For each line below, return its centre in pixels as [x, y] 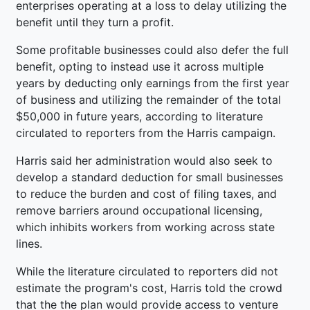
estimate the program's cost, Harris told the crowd [149, 288]
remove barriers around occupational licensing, [139, 210]
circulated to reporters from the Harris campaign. [146, 133]
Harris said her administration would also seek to [144, 160]
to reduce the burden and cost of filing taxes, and [146, 193]
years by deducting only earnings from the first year [153, 83]
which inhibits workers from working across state [145, 227]
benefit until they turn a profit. [95, 22]
